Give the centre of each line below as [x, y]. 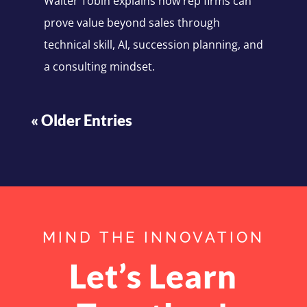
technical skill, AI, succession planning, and [153, 44]
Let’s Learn [153, 275]
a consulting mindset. [99, 66]
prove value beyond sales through [132, 22]
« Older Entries [81, 120]
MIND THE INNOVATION [153, 237]
